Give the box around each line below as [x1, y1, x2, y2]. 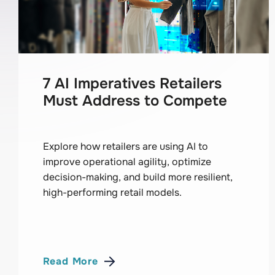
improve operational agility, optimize [42, 155, 211, 168]
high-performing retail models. [42, 185, 182, 199]
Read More [42, 255, 98, 268]
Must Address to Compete [42, 91, 227, 110]
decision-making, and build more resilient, [42, 170, 233, 184]
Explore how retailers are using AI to [42, 139, 208, 153]
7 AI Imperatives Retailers [42, 74, 222, 93]
